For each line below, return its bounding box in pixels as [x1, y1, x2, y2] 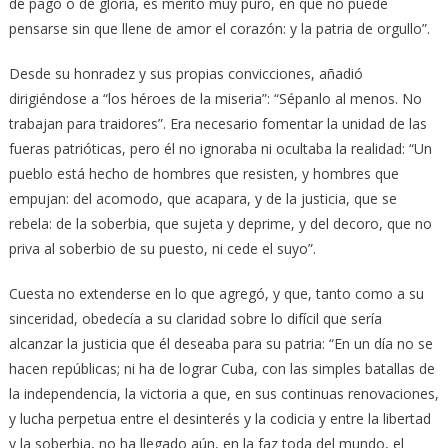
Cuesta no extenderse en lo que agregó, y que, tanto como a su [8, 283, 424, 303]
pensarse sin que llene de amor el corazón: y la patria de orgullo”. [8, 18, 430, 38]
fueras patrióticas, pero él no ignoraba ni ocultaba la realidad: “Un [8, 138, 432, 158]
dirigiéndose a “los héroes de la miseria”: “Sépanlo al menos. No [8, 88, 422, 108]
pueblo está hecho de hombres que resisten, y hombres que [8, 163, 399, 183]
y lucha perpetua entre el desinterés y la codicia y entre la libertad [8, 408, 431, 428]
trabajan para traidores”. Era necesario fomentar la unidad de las [8, 113, 427, 133]
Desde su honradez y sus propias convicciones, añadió [8, 63, 363, 83]
